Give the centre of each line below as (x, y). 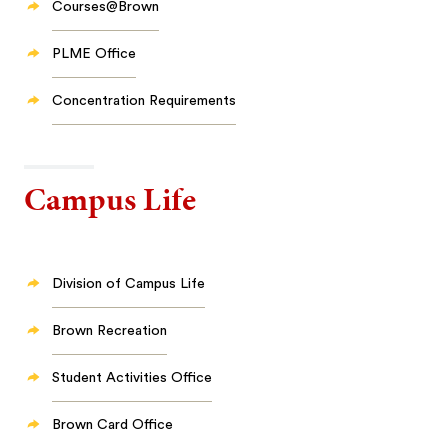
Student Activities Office (132, 378)
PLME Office (94, 54)
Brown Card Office (113, 425)
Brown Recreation (110, 331)
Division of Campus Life (129, 284)
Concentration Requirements (144, 101)
